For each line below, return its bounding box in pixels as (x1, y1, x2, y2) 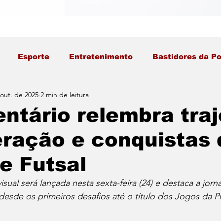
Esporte (18, 52, 49, 61)
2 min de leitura (40, 90, 89, 99)
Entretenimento (69, 52, 133, 61)
